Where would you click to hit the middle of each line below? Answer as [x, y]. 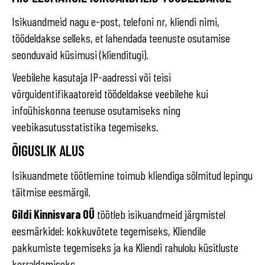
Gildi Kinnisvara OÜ [53, 214]
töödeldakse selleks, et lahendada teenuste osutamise [121, 38]
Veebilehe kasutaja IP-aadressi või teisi [91, 77]
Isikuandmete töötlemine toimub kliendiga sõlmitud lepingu [132, 175]
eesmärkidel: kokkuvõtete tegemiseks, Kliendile [109, 231]
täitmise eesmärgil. [51, 192]
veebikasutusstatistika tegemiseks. [85, 127]
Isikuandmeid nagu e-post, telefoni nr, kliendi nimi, [116, 21]
